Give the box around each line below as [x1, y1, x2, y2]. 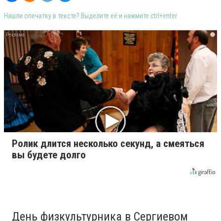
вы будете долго [12, 149, 86, 161]
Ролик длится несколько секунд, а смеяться [12, 138, 204, 150]
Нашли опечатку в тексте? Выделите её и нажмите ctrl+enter [4, 12, 177, 20]
